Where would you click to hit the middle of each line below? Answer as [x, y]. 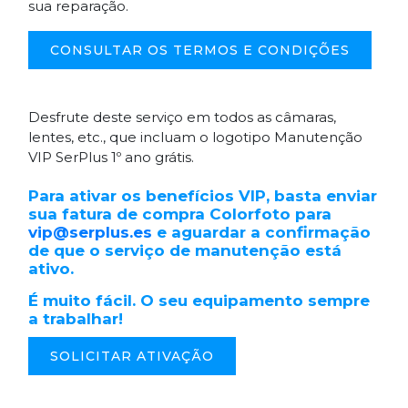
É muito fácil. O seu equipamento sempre [199, 300]
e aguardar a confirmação [261, 232]
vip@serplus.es [90, 232]
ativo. [51, 268]
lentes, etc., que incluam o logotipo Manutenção [195, 137]
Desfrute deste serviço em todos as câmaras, [182, 117]
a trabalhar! [76, 318]
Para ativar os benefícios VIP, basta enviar [203, 195]
